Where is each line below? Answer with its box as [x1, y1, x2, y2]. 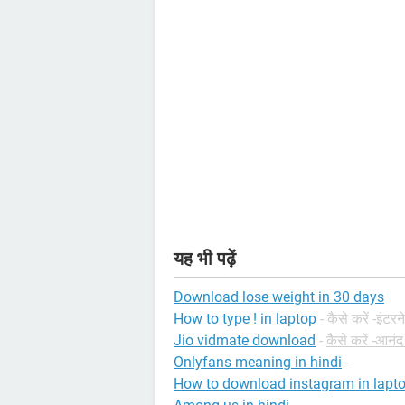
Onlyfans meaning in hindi [174, 353, 342, 372]
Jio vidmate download [174, 332, 316, 350]
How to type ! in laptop [174, 310, 316, 328]
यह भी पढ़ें [174, 248, 236, 270]
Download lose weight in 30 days [174, 288, 384, 306]
